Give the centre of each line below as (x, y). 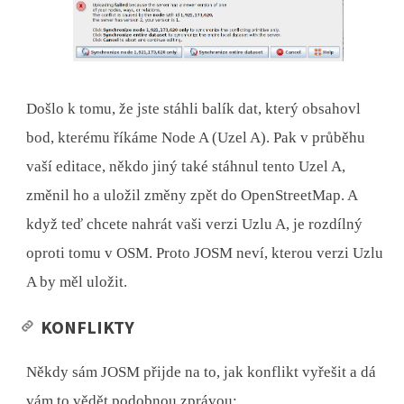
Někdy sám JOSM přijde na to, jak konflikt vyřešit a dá (202, 372)
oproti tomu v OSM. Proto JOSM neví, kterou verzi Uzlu (205, 252)
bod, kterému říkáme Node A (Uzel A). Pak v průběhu (196, 137)
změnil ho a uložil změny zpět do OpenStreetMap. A (192, 195)
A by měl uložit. (77, 281)
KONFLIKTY (88, 326)
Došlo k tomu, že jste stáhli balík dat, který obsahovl (194, 108)
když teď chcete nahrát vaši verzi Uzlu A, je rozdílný (195, 224)
